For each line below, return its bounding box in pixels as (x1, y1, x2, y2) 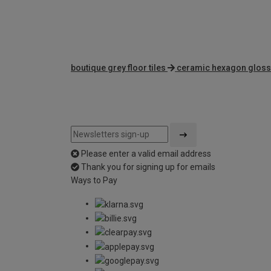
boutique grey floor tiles (71, 63, 166, 73)
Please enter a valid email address (81, 149, 211, 159)
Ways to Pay (71, 175, 117, 186)
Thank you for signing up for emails (81, 162, 215, 172)
